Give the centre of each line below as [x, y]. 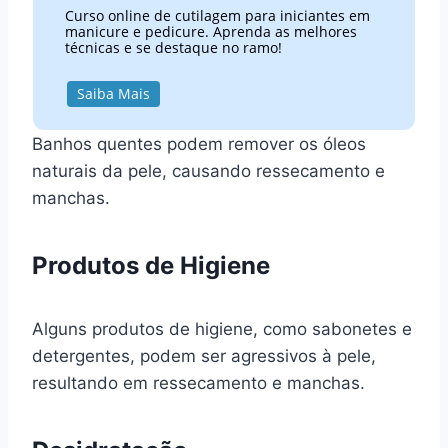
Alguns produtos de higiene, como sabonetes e [222, 329]
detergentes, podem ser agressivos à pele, [204, 356]
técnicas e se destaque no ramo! [174, 47]
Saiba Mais [113, 93]
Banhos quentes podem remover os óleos [199, 144]
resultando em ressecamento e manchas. [198, 383]
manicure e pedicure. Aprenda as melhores [211, 31]
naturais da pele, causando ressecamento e [208, 171]
